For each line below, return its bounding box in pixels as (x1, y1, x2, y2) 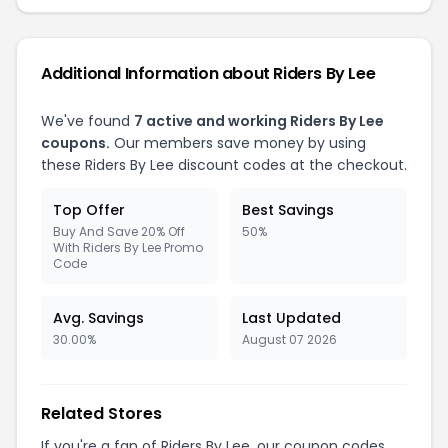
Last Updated (242, 308, 341, 328)
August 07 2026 (242, 331, 337, 348)
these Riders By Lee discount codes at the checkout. (41, 155, 407, 175)
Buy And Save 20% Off (53, 223, 185, 240)
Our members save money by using (110, 133, 366, 153)
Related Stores (41, 402, 162, 425)
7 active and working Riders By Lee (134, 111, 384, 131)
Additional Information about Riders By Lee (41, 62, 376, 85)
